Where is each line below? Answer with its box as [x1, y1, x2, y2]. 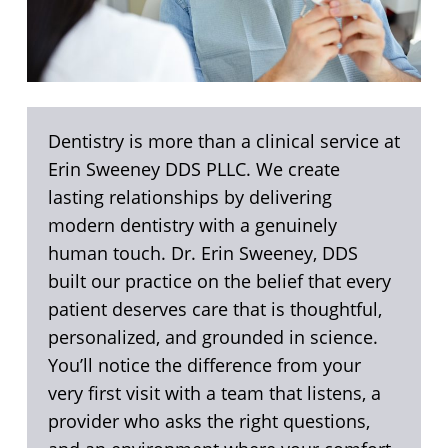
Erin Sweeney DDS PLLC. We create [47, 157, 340, 182]
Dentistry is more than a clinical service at [47, 129, 400, 154]
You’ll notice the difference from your [47, 353, 361, 378]
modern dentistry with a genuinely [47, 213, 337, 238]
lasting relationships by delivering [47, 185, 332, 210]
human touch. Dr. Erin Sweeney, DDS [47, 241, 358, 266]
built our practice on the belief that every [47, 269, 391, 294]
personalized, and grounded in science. [47, 325, 378, 350]
